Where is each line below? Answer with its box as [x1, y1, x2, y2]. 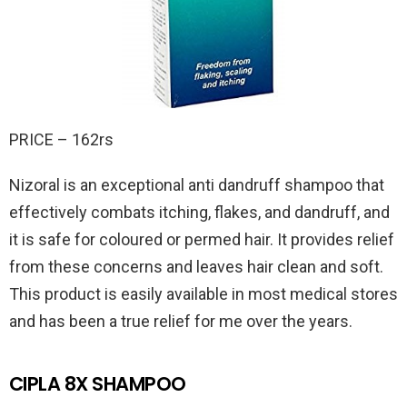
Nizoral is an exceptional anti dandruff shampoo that [9, 174, 384, 194]
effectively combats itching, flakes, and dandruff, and [9, 202, 390, 222]
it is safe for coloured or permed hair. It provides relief [9, 229, 394, 249]
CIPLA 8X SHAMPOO [9, 370, 186, 397]
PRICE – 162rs [9, 129, 114, 149]
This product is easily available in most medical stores [9, 283, 398, 303]
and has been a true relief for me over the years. [9, 311, 352, 331]
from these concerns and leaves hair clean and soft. [9, 256, 383, 276]
